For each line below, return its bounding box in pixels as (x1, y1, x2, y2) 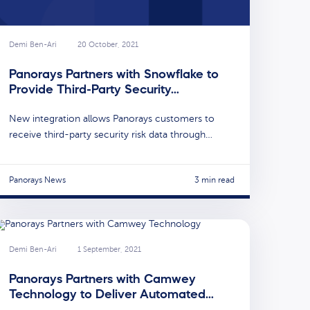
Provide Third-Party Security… (9, 83, 179, 96)
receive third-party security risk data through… (9, 129, 212, 140)
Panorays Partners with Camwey (9, 273, 196, 286)
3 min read (194, 174, 235, 185)
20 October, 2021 (77, 39, 138, 49)
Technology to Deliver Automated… (9, 288, 214, 301)
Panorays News (9, 174, 66, 185)
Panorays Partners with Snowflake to (9, 68, 219, 81)
